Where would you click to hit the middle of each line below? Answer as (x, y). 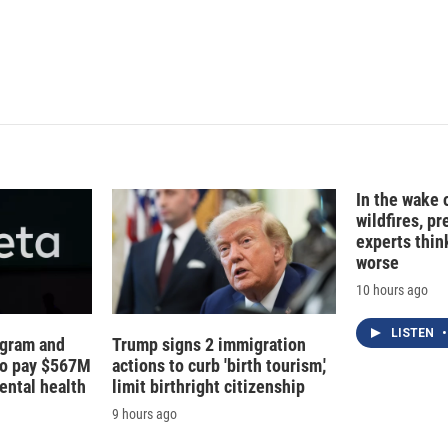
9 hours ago (144, 414)
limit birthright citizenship (208, 387)
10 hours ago (392, 290)
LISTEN (414, 333)
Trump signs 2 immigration (209, 345)
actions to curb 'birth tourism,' (219, 366)
